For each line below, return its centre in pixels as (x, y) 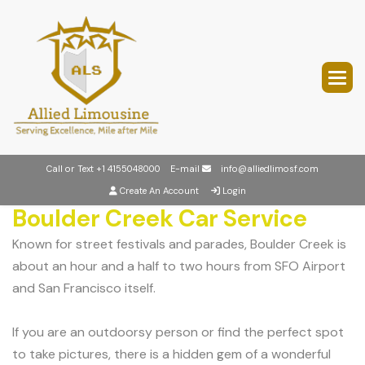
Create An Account (159, 191)
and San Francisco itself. (84, 288)
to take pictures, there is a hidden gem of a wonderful (172, 354)
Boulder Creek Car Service (160, 219)
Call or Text (71, 169)
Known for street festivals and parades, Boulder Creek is (179, 244)
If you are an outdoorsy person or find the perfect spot (178, 332)
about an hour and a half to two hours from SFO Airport (179, 266)
